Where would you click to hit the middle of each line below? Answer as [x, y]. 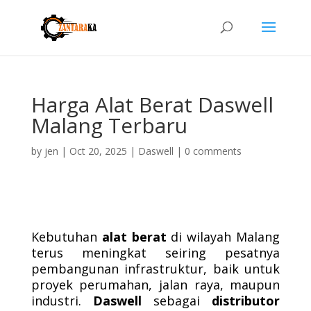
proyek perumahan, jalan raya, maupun [155, 285]
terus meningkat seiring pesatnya [155, 253]
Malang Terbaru [109, 125]
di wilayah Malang [223, 237]
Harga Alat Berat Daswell [152, 104]
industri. [62, 301]
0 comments [213, 151]
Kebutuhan [66, 237]
